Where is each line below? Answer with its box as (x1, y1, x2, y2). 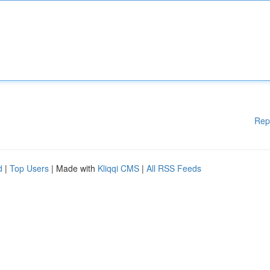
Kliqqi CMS (98, 162, 139, 174)
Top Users (10, 162, 49, 174)
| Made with (49, 162, 98, 174)
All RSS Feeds (146, 162, 201, 174)
